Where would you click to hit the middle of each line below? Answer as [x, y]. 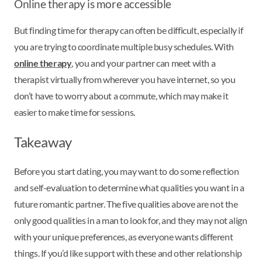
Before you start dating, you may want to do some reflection [127, 171]
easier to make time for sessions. [75, 112]
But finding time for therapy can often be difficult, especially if [129, 30]
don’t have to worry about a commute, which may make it [121, 96]
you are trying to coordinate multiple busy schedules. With [124, 47]
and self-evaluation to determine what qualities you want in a [129, 188]
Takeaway [43, 142]
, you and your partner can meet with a [144, 63]
